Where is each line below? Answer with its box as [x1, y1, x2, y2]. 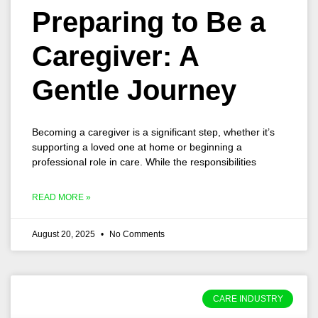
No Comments [107, 229, 165, 239]
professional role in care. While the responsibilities [32, 156, 256, 168]
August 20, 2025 [32, 229, 97, 239]
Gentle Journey [32, 75, 236, 106]
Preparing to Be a [32, 6, 265, 38]
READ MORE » [32, 192, 91, 202]
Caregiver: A [32, 40, 199, 72]
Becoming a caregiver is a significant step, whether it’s [32, 126, 275, 138]
